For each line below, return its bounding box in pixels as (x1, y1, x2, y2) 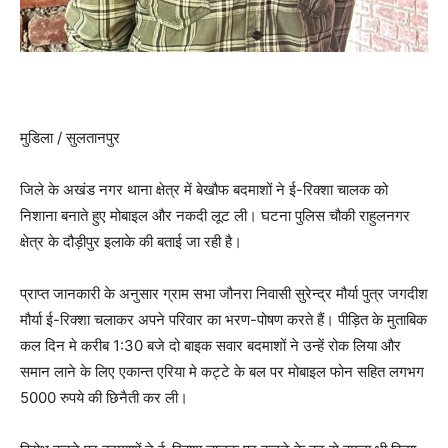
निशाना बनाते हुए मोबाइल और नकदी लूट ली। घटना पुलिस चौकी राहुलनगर (20, 206, 410, 226)
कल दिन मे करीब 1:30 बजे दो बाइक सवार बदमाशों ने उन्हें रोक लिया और (20, 336, 401, 356)
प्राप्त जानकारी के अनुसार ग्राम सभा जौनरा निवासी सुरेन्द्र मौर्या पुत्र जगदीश (20, 284, 428, 304)
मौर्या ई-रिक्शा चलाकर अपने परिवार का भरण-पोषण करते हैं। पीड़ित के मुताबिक (20, 310, 427, 330)
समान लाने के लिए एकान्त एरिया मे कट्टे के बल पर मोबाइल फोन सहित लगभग (20, 362, 424, 382)
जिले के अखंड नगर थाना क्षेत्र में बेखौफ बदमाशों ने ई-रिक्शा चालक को (20, 180, 388, 200)
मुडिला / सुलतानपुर (20, 128, 120, 148)
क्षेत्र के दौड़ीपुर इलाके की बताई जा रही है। (20, 232, 242, 252)
